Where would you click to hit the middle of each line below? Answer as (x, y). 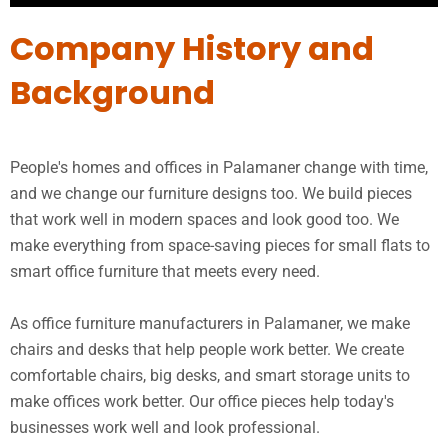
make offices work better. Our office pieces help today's (202, 402)
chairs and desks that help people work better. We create (207, 350)
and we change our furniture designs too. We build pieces (211, 194)
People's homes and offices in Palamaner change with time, (219, 168)
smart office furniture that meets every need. (165, 272)
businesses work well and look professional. (165, 428)
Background (112, 93)
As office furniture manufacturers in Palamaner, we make (210, 324)
